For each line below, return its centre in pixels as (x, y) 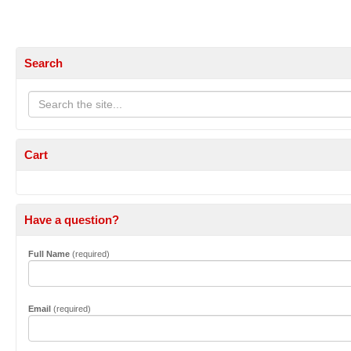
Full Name (49, 253)
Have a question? (72, 219)
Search (43, 63)
